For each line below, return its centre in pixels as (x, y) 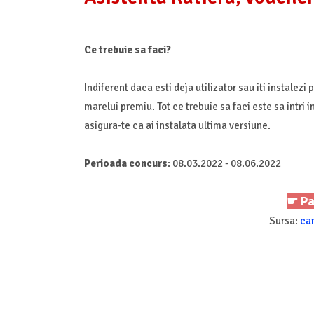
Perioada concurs (125, 163)
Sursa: (285, 220)
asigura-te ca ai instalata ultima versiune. (178, 125)
